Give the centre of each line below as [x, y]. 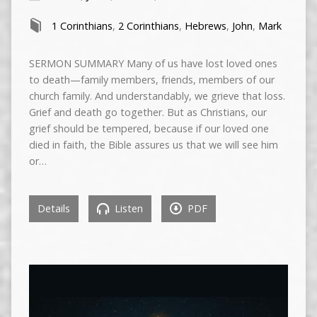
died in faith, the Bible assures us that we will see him [153, 145]
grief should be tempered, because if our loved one [149, 129]
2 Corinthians [148, 26]
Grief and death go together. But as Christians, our [148, 113]
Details [53, 209]
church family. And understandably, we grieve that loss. [157, 96]
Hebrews [205, 26]
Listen [127, 209]
